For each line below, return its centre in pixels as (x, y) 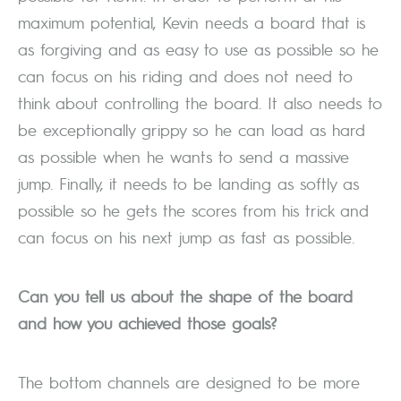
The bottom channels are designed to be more (189, 382)
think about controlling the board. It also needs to (200, 103)
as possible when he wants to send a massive (183, 157)
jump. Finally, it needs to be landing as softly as (188, 183)
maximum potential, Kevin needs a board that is (192, 22)
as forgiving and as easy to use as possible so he (198, 49)
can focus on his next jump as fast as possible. (186, 237)
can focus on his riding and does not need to (185, 76)
